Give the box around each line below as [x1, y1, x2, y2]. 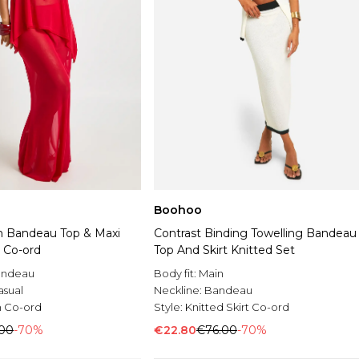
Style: [154, 301, 185, 314]
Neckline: [154, 284, 204, 297]
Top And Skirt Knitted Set [154, 243, 295, 258]
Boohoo [154, 203, 202, 218]
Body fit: [154, 267, 199, 280]
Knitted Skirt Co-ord [185, 301, 289, 314]
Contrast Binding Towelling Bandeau [154, 226, 357, 241]
